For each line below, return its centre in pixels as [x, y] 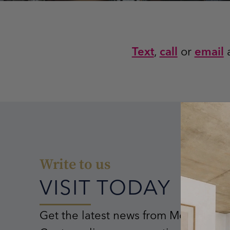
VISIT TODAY [106, 187]
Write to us [75, 164]
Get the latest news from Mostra [122, 215]
